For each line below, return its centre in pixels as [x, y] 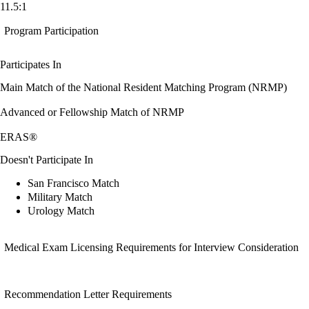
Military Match [60, 197]
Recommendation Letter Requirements [88, 294]
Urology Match [61, 211]
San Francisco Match [73, 183]
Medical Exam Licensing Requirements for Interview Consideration [151, 247]
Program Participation [51, 30]
